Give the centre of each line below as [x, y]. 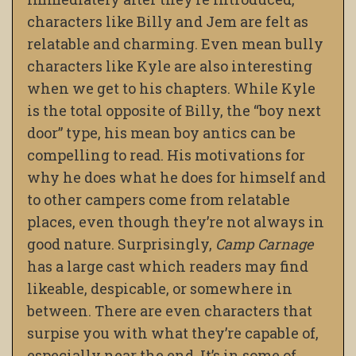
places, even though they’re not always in [176, 222]
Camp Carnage [264, 244]
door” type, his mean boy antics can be [161, 133]
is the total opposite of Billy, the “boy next [174, 111]
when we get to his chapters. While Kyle [171, 89]
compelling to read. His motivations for [166, 155]
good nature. [71, 244]
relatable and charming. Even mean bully [175, 44]
